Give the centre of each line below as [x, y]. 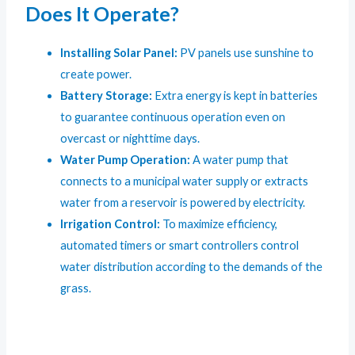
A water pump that [240, 159]
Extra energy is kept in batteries [235, 95]
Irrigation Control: [111, 223]
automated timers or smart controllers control [180, 245]
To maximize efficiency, [219, 223]
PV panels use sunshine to [246, 52]
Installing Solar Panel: [119, 52]
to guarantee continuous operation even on [173, 116]
